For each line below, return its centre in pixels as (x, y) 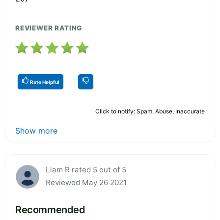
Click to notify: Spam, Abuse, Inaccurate (150, 111)
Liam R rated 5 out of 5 (86, 169)
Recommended (50, 209)
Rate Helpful (44, 82)
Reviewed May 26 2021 (86, 182)
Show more (36, 130)
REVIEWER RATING (49, 28)
